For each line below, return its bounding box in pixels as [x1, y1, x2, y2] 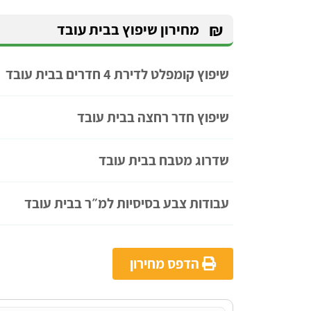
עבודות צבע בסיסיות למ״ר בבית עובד [24, 193, 229, 212]
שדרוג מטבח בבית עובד [99, 150, 229, 169]
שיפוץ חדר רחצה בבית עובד [77, 107, 229, 126]
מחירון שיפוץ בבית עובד [57, 19, 199, 39]
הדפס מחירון [130, 253, 202, 273]
